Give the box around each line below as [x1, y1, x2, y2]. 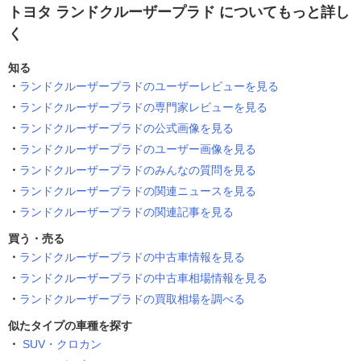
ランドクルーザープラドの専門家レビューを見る [19, 101, 268, 114]
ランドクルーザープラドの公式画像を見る [19, 122, 234, 135]
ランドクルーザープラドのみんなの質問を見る [19, 164, 256, 177]
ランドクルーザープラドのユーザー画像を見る [19, 143, 256, 156]
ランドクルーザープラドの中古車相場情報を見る [19, 272, 268, 285]
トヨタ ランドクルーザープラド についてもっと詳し [8, 4, 350, 21]
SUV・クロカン [23, 338, 102, 351]
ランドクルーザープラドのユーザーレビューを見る [19, 80, 279, 93]
